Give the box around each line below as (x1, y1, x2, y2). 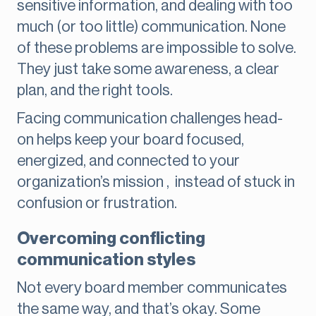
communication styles (17, 251, 195, 269)
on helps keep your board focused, (17, 132, 244, 148)
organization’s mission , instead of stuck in (17, 174, 295, 190)
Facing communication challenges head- (17, 111, 283, 127)
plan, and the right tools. (17, 83, 173, 99)
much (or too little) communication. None (17, 19, 286, 35)
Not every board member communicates (17, 280, 287, 296)
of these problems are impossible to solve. (17, 40, 296, 56)
